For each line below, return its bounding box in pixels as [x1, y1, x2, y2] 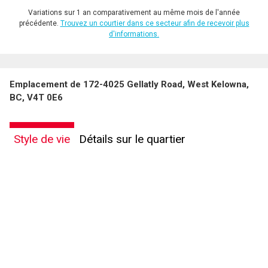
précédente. [19, 19, 60, 28]
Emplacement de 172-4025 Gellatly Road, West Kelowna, [10, 78, 249, 90]
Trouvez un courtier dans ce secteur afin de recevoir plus [60, 19, 249, 28]
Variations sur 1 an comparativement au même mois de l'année [28, 8, 240, 17]
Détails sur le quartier [79, 132, 185, 146]
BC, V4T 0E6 [10, 92, 63, 103]
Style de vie [14, 132, 70, 146]
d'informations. [109, 29, 159, 38]
